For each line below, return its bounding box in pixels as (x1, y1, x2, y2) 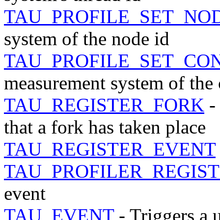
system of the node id (4, 27, 169, 49)
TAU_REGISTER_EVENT (4, 138, 216, 160)
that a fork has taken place (4, 116, 206, 137)
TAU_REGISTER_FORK (4, 94, 204, 115)
